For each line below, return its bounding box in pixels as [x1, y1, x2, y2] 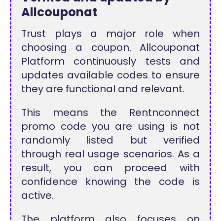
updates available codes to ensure [21, 68, 200, 82]
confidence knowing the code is [21, 175, 200, 189]
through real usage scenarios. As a [21, 147, 200, 161]
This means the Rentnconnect [21, 106, 200, 120]
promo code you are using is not [21, 119, 200, 134]
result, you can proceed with [21, 161, 200, 175]
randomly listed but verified [21, 133, 200, 147]
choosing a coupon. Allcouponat [21, 40, 200, 55]
